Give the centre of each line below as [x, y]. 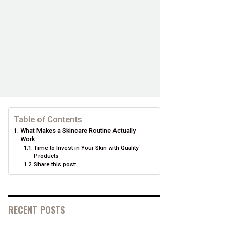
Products [47, 156]
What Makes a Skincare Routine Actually [78, 130]
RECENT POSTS [36, 210]
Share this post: [55, 164]
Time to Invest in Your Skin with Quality [87, 148]
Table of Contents [48, 119]
